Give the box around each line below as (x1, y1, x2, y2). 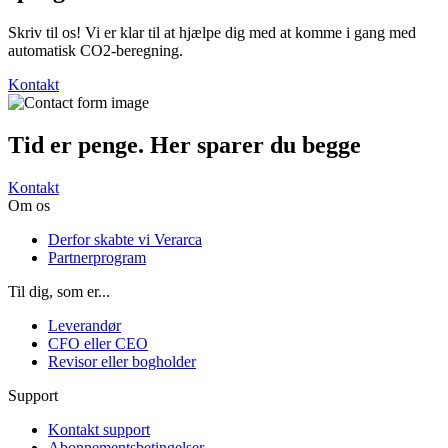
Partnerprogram (48, 248, 146, 266)
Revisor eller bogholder (48, 352, 196, 370)
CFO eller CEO (48, 334, 148, 352)
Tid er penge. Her (8, 131, 197, 158)
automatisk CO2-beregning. (8, 41, 183, 59)
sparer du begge (197, 131, 361, 158)
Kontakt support (48, 420, 150, 438)
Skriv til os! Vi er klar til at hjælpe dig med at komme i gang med (8, 23, 416, 41)
